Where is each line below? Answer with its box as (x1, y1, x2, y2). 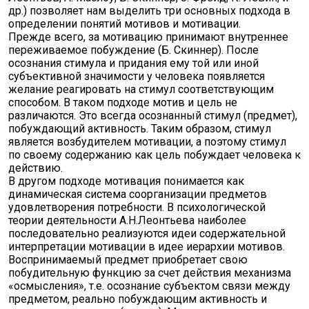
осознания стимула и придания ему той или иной (8, 57, 259, 70)
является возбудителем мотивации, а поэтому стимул (8, 135, 286, 148)
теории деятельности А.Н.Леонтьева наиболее (8, 214, 246, 227)
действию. (8, 161, 63, 175)
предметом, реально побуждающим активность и (8, 292, 267, 306)
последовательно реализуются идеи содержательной (8, 227, 286, 240)
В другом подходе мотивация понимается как (8, 175, 244, 188)
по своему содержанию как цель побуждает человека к (8, 148, 301, 161)
